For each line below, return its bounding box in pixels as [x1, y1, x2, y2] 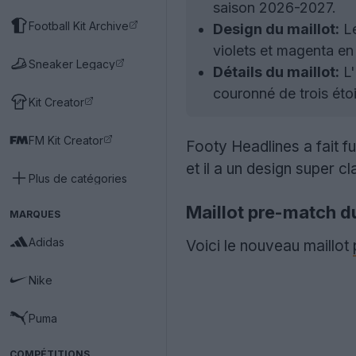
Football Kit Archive [29, 18, 129, 33]
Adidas [29, 234, 64, 249]
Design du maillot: [213, 21, 339, 37]
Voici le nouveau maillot [186, 237, 353, 255]
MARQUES [10, 208, 60, 220]
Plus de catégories [29, 171, 127, 185]
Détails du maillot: [213, 64, 339, 80]
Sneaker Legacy [29, 56, 115, 71]
